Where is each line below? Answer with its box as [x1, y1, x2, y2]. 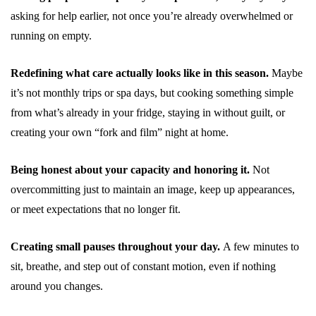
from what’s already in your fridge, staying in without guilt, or [11, 106, 285, 119]
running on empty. [11, 29, 92, 42]
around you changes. [11, 279, 103, 292]
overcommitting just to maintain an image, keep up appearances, [11, 183, 295, 195]
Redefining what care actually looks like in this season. [11, 66, 272, 79]
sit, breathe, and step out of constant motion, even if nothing [11, 260, 276, 272]
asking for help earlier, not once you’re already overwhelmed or [11, 9, 293, 22]
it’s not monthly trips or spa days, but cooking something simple [11, 86, 293, 99]
